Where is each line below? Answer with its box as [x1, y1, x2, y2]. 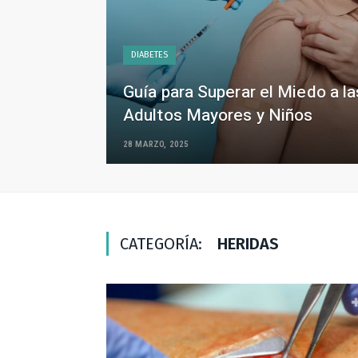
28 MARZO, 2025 [123, 139, 189, 149]
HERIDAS [217, 234, 279, 253]
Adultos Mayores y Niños [123, 103, 313, 128]
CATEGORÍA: [120, 234, 206, 253]
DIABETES [131, 50, 169, 60]
